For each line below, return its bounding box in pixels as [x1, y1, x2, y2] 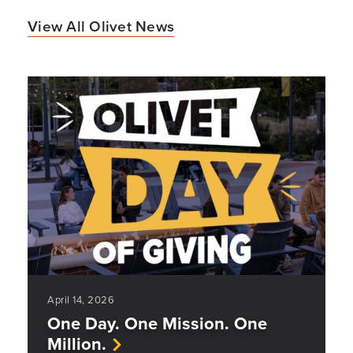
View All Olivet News [28, 14, 174, 37]
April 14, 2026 [47, 292, 114, 307]
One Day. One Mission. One [47, 310, 267, 336]
